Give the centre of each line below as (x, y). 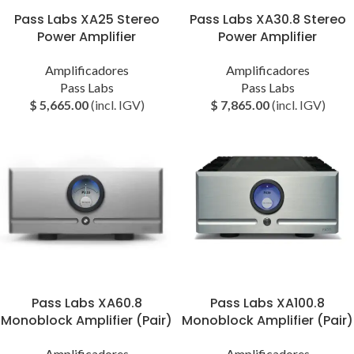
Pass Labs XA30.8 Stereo (267, 19)
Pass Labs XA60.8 (87, 303)
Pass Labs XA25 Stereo (87, 19)
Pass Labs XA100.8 (267, 303)
